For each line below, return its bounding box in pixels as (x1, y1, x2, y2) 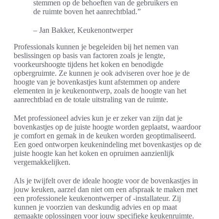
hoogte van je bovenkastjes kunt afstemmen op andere (14, 77, 180, 86)
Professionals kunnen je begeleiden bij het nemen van (14, 42, 178, 51)
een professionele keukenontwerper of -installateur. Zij (14, 194, 181, 202)
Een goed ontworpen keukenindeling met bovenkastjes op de (14, 140, 201, 149)
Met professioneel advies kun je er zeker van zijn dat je (14, 113, 182, 122)
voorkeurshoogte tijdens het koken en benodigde (14, 60, 163, 68)
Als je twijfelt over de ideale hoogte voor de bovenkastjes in (14, 176, 198, 185)
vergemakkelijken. (14, 157, 70, 166)
